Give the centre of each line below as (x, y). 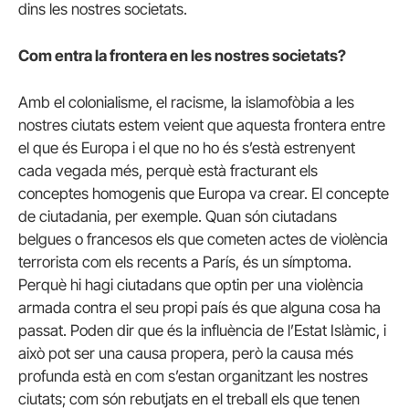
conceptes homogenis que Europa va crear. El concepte (204, 194)
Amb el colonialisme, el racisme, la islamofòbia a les (186, 103)
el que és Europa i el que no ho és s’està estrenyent (187, 148)
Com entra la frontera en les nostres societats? (182, 56)
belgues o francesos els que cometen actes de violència (203, 240)
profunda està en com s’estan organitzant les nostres (193, 377)
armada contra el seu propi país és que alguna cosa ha (199, 308)
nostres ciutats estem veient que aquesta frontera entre (202, 126)
